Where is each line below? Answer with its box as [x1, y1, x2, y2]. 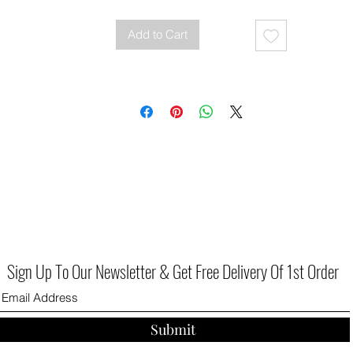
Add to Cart [127, 26, 188, 42]
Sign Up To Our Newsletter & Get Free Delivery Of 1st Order [6, 258, 339, 284]
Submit [150, 320, 195, 340]
